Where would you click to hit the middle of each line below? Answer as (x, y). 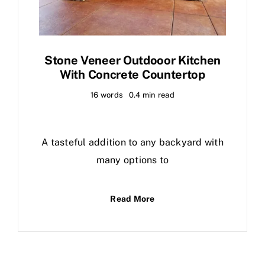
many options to (132, 160)
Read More (132, 198)
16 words (107, 95)
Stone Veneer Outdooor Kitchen (132, 60)
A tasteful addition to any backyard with (132, 142)
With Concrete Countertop (132, 74)
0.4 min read (152, 95)
